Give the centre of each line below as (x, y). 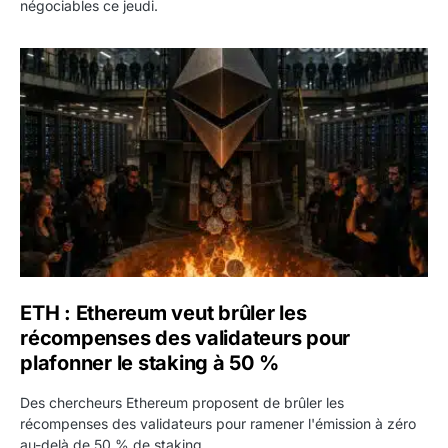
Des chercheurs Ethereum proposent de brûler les (182, 403)
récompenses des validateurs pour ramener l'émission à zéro (218, 424)
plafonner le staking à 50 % (149, 363)
